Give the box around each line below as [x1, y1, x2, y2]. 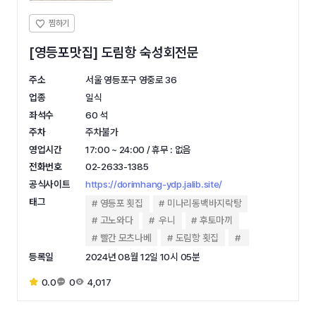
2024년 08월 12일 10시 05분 [85, 250, 200, 262]
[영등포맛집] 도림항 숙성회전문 [29, 44, 199, 61]
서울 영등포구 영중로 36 [85, 74, 177, 86]
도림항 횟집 [175, 231, 219, 243]
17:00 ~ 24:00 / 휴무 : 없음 [85, 143, 192, 155]
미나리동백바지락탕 [167, 197, 242, 209]
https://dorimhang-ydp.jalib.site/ [85, 178, 223, 190]
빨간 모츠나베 [99, 231, 152, 243]
